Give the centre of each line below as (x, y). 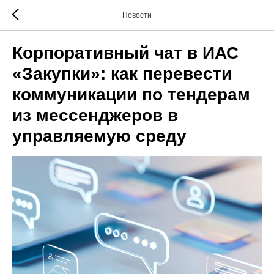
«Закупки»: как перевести (122, 74)
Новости (137, 15)
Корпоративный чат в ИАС (125, 53)
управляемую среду (99, 136)
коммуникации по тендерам (131, 94)
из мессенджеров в (95, 115)
